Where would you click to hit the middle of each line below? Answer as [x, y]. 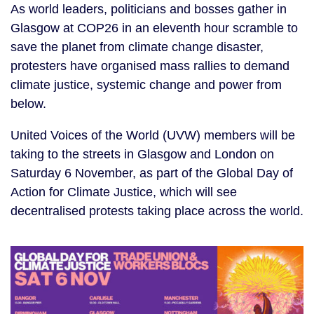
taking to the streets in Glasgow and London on [142, 154]
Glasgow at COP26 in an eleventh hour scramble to [154, 28]
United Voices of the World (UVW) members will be [153, 135]
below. [28, 104]
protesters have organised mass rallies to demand [150, 66]
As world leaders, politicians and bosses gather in [149, 9]
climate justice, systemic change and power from [146, 85]
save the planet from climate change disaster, [137, 47]
